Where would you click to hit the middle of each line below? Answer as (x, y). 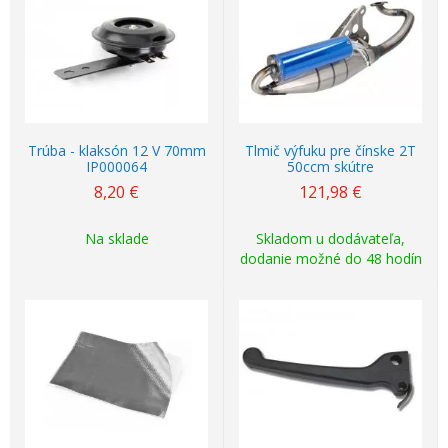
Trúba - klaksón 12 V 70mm (116, 150)
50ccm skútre (330, 166)
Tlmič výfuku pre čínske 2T (330, 150)
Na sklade (116, 238)
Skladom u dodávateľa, (330, 238)
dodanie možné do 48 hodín (330, 258)
